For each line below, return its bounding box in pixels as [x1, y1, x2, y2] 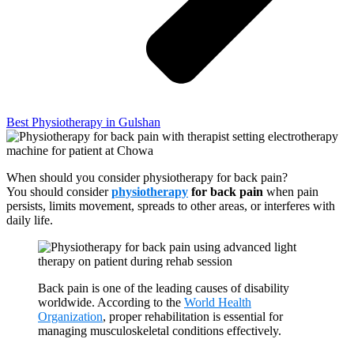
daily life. [6, 213, 53, 228]
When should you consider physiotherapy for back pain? [6, 171, 288, 185]
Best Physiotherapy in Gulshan [6, 115, 160, 130]
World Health [184, 296, 251, 310]
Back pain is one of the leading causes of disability [38, 281, 289, 296]
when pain [263, 185, 318, 199]
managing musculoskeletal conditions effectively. [38, 324, 281, 338]
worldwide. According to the [38, 296, 184, 310]
